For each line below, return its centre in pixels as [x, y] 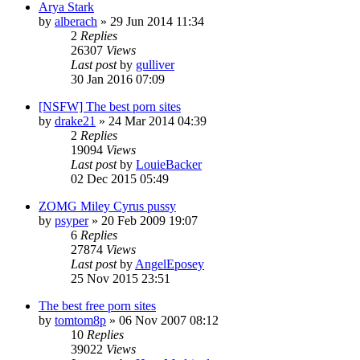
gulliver [155, 64]
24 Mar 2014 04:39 [157, 121]
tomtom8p [80, 320]
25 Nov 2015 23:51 [121, 278]
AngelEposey [170, 264]
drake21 [75, 121]
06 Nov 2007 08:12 [169, 320]
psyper [72, 220]
